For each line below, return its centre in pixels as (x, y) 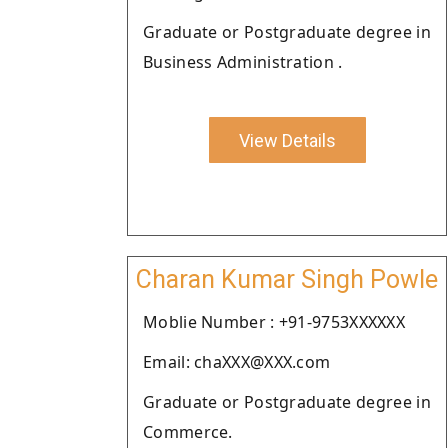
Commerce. (188, 432)
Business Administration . (243, 62)
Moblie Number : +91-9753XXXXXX (274, 322)
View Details (287, 140)
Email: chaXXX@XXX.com (237, 362)
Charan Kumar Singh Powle (287, 279)
